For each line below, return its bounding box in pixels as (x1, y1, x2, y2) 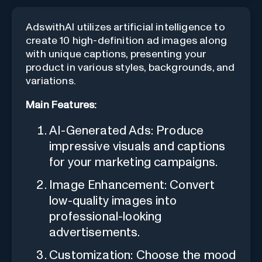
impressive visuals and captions (49, 140, 226, 153)
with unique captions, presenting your (26, 49, 206, 60)
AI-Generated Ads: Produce (49, 124, 204, 137)
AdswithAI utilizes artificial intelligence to (26, 22, 225, 33)
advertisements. (49, 226, 140, 239)
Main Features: (26, 99, 97, 111)
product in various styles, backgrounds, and (26, 62, 235, 73)
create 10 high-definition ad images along (26, 35, 227, 46)
